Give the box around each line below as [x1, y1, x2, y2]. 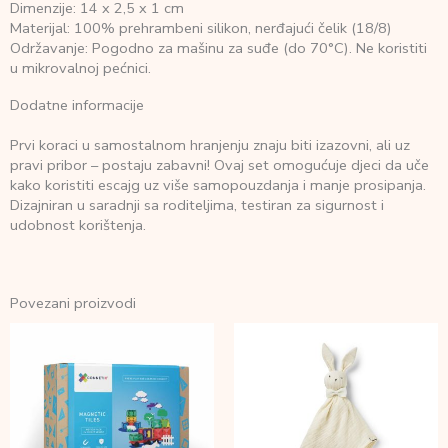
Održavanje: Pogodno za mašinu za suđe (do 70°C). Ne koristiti [10, 37, 427, 58]
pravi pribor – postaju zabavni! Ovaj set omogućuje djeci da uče [10, 154, 429, 175]
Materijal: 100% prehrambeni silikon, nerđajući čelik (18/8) [10, 17, 392, 38]
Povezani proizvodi [10, 292, 136, 313]
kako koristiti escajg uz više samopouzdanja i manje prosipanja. [10, 174, 426, 195]
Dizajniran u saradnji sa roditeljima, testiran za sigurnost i [10, 194, 384, 215]
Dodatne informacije [10, 94, 144, 115]
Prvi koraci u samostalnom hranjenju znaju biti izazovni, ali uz [10, 134, 410, 155]
